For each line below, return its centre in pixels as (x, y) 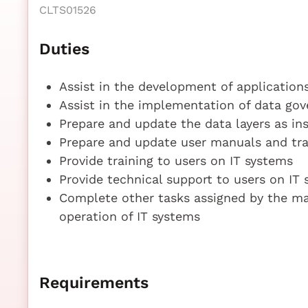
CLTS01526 (68, 10)
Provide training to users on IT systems (176, 160)
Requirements (94, 282)
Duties (64, 48)
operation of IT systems (129, 216)
